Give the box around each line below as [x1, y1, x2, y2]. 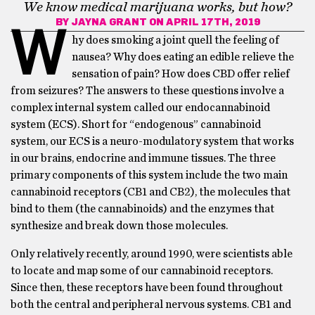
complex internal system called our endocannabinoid [11, 102, 270, 113]
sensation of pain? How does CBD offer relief [72, 68, 290, 79]
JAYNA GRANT [70, 18, 147, 27]
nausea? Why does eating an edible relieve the [72, 51, 294, 63]
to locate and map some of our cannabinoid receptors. [11, 265, 273, 276]
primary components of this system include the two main [11, 169, 288, 181]
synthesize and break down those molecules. [11, 220, 228, 231]
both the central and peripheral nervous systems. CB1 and [11, 299, 291, 310]
